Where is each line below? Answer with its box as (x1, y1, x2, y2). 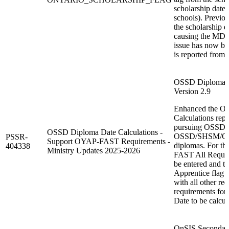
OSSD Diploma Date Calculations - (47, 127, 163, 136)
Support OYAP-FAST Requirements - (47, 136, 170, 146)
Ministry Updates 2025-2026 (47, 146, 140, 155)
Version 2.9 (174, 86, 211, 96)
